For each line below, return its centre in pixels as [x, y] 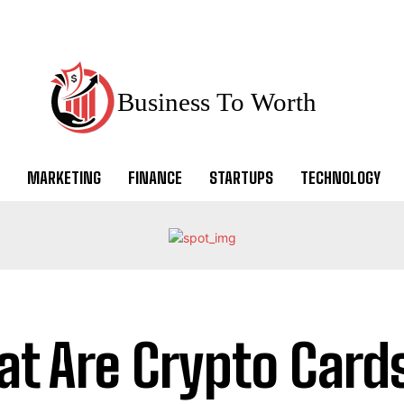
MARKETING [64, 178]
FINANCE [155, 178]
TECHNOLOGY [340, 178]
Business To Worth [217, 101]
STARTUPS [241, 178]
